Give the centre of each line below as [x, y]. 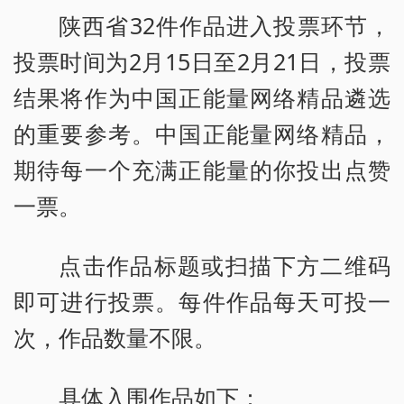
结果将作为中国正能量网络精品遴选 [202, 98]
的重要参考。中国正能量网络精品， [202, 134]
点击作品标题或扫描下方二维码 [225, 266]
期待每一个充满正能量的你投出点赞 [202, 170]
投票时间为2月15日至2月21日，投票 [202, 62]
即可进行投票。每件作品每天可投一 [202, 302]
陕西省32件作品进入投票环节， [225, 26]
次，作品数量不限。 [115, 338]
